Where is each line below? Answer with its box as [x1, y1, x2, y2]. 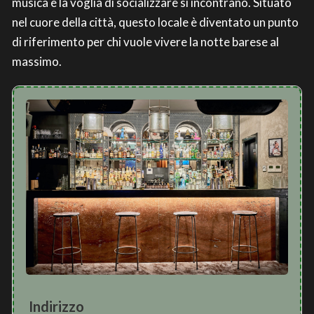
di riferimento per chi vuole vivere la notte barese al [12, 34, 279, 50]
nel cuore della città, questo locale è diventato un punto [12, 15, 299, 30]
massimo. [12, 54, 62, 69]
